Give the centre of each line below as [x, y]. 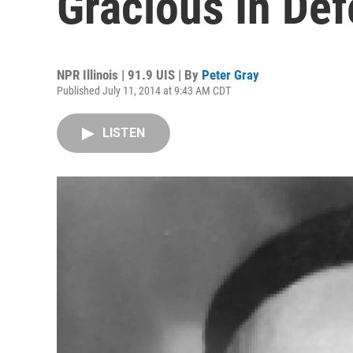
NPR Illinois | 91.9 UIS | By [129, 75]
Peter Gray [230, 75]
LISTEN [124, 133]
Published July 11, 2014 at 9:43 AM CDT [144, 91]
